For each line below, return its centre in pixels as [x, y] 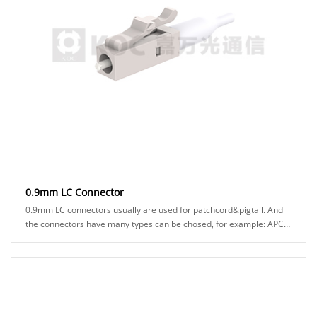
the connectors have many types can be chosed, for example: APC [67, 224]
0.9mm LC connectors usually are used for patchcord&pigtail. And [154, 210]
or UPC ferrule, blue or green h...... [92, 238]
